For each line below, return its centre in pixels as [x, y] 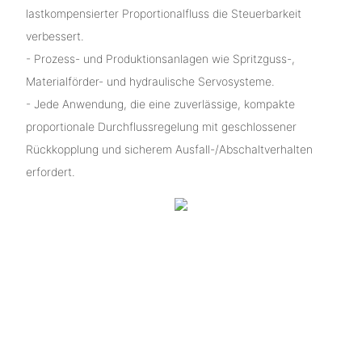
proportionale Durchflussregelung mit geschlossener [161, 126]
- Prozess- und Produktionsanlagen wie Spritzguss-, [160, 58]
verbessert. [55, 36]
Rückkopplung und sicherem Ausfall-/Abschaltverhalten [169, 149]
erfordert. [50, 171]
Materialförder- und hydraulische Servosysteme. [150, 81]
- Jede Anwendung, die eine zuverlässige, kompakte [160, 103]
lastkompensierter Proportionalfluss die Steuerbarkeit [163, 13]
